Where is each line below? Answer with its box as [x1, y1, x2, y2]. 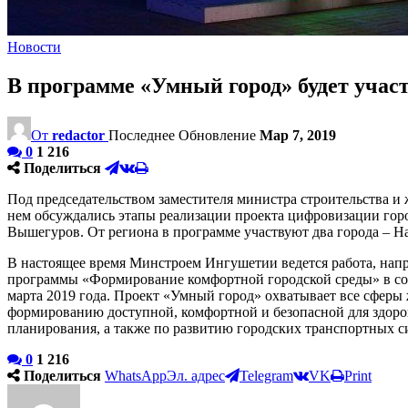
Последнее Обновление [108, 127, 260, 143]
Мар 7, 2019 [260, 127, 336, 143]
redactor [52, 127, 105, 143]
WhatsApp [105, 367, 167, 383]
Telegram [240, 367, 293, 383]
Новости [7, 39, 61, 55]
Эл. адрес [167, 367, 225, 383]
